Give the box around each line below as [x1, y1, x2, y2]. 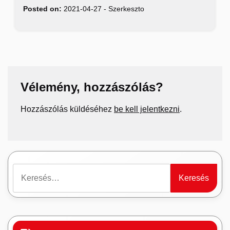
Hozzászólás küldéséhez [21, 105, 114, 114]
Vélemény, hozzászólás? [21, 80, 163, 94]
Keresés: [12, 165, 45, 174]
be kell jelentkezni [114, 105, 180, 114]
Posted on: [23, 5, 62, 13]
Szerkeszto [108, 5, 144, 13]
